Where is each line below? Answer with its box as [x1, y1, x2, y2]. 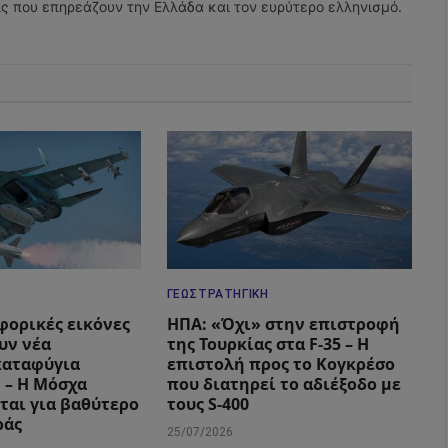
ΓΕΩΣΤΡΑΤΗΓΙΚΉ [166, 287, 269, 302]
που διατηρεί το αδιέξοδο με [166, 373, 401, 396]
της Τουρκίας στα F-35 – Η [166, 333, 369, 356]
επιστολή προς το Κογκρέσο [166, 353, 395, 376]
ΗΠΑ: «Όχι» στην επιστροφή [166, 313, 400, 336]
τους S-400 [166, 393, 249, 416]
